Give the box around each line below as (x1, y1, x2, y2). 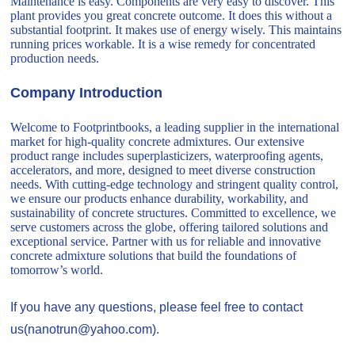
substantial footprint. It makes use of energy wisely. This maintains (10, 23, 342, 37)
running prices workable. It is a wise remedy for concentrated (10, 37, 316, 52)
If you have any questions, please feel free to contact (10, 300, 303, 315)
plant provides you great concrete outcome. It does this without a (10, 9, 333, 23)
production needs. (10, 52, 100, 66)
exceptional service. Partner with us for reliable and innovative (10, 235, 322, 249)
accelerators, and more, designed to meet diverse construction (10, 163, 316, 177)
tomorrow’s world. (10, 263, 104, 277)
